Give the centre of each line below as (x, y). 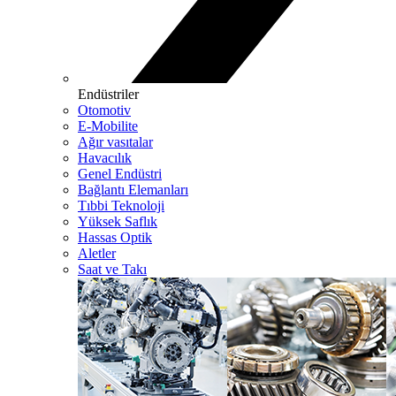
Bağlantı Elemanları (133, 189)
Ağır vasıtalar (115, 141)
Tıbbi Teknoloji (121, 205)
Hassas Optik (115, 237)
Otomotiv (104, 110)
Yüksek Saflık (118, 221)
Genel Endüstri (120, 173)
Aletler (97, 253)
